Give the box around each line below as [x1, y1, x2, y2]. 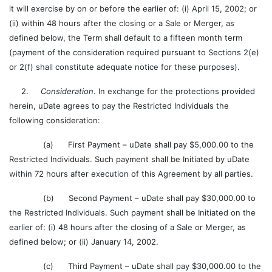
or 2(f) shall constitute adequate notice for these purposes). [9, 62, 240, 72]
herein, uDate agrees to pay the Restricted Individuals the [9, 101, 229, 110]
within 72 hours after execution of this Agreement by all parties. [9, 169, 253, 178]
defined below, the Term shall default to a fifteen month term [9, 33, 242, 42]
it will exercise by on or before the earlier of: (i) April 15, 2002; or [9, 4, 257, 13]
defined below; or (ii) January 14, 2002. [9, 237, 158, 246]
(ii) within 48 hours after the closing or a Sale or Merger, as [9, 18, 234, 28]
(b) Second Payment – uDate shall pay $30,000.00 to [9, 193, 256, 203]
